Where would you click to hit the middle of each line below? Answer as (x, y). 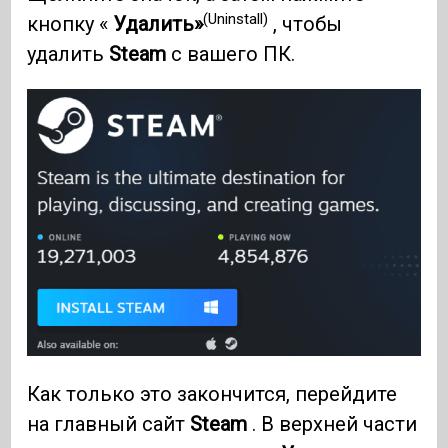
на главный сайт (109, 423)
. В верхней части (332, 423)
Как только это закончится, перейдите (212, 393)
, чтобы (305, 24)
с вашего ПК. (231, 54)
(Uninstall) (236, 18)
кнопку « (70, 24)
